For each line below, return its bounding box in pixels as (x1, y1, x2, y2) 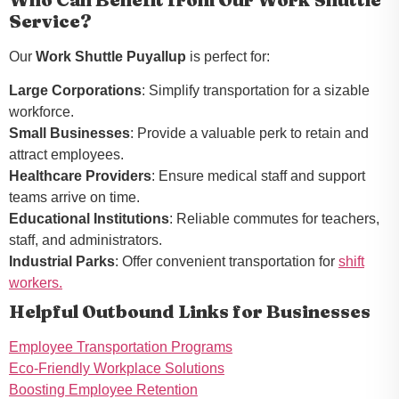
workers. (9, 274, 62, 290)
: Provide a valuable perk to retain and (130, 125, 369, 141)
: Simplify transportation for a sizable (142, 82, 370, 98)
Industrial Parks (9, 253, 115, 269)
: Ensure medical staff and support (151, 167, 365, 183)
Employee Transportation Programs (9, 338, 232, 354)
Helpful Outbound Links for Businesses (9, 299, 370, 322)
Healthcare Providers (9, 167, 151, 183)
